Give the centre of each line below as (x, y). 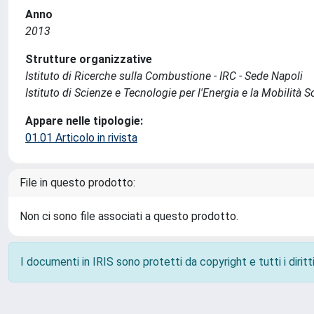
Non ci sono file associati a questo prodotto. (129, 216)
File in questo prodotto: (77, 183)
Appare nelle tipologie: (84, 121)
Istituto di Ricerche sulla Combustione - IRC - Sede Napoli (164, 76)
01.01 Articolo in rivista (81, 138)
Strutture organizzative (89, 59)
